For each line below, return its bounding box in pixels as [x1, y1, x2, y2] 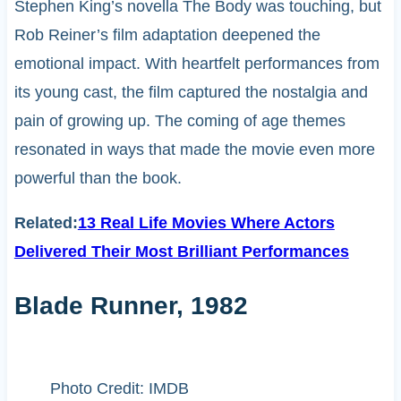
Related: [13, 214, 78, 233]
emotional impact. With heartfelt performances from [13, 55, 380, 73]
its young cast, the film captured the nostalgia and [13, 83, 368, 102]
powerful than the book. [13, 169, 182, 188]
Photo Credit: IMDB [49, 379, 189, 397]
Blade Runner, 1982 [13, 291, 248, 320]
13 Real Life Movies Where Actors [77, 214, 335, 233]
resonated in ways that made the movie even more [13, 141, 375, 159]
